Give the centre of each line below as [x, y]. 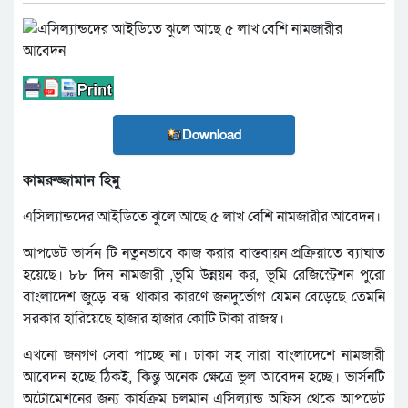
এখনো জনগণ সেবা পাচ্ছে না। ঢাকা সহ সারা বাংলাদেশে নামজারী [204, 356]
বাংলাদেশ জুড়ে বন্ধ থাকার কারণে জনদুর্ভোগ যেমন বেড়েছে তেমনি [204, 297]
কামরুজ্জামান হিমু [71, 181]
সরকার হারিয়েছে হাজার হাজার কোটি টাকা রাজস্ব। [153, 319]
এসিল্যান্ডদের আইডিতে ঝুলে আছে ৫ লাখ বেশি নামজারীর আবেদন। [202, 217]
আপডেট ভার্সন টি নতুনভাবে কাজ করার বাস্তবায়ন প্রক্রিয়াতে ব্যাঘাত [204, 254]
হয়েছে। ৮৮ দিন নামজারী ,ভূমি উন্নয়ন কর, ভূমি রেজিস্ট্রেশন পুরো [204, 275]
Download [212, 135]
